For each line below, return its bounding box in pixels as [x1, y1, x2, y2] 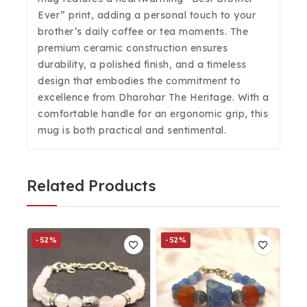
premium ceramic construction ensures [38, 42, 228, 54]
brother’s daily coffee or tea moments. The [38, 25, 248, 38]
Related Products [27, 176, 156, 195]
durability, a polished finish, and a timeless [38, 58, 247, 71]
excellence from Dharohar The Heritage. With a [38, 91, 269, 103]
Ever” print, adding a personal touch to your [38, 9, 256, 21]
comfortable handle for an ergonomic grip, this [38, 108, 268, 120]
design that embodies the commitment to [38, 75, 241, 87]
